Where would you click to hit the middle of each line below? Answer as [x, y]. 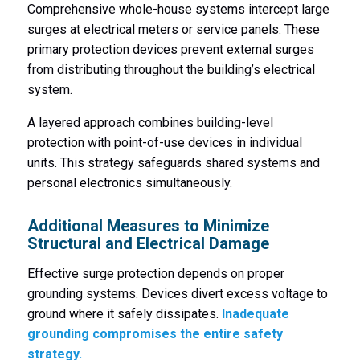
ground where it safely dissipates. [124, 314]
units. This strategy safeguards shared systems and [173, 163]
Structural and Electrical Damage [148, 244]
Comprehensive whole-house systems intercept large [178, 10]
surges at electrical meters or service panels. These [173, 30]
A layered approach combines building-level [150, 123]
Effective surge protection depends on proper [155, 274]
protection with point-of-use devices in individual [164, 143]
